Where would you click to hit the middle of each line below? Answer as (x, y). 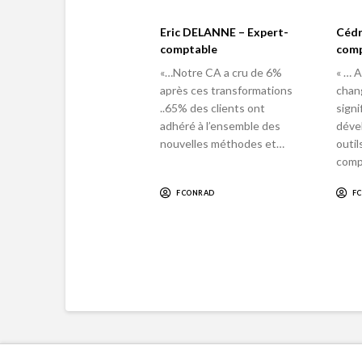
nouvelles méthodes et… (223, 143)
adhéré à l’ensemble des (221, 125)
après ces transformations (227, 90)
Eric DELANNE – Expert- (225, 32)
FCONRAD (196, 193)
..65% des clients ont (213, 107)
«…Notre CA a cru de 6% (221, 72)
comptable (189, 49)
